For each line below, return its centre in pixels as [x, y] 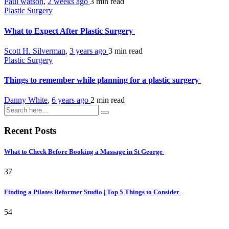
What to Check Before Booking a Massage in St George [84, 152]
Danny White [26, 100]
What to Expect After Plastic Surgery [70, 31]
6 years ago [71, 100]
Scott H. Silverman [35, 51]
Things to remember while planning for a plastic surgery [102, 80]
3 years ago [89, 51]
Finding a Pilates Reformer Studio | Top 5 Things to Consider [93, 192]
